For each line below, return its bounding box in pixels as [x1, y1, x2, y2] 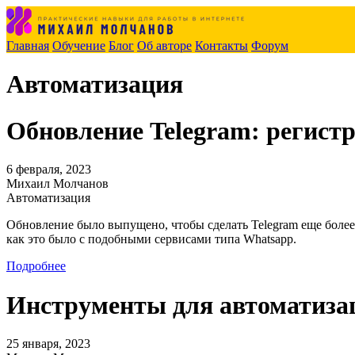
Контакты [195, 39, 248, 52]
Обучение [52, 39, 105, 52]
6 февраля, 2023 [6, 162, 91, 177]
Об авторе [137, 39, 192, 52]
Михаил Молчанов [6, 177, 109, 191]
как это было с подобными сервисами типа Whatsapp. [6, 232, 296, 246]
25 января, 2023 [6, 337, 90, 351]
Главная [6, 39, 49, 52]
